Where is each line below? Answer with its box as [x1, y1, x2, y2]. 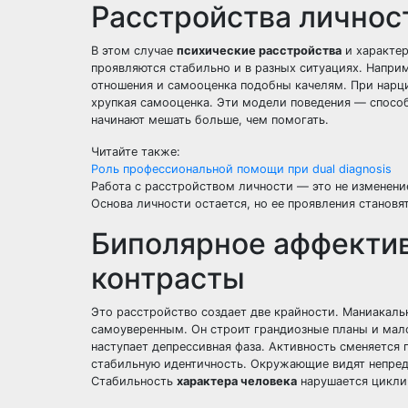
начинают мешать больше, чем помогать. [91, 113, 329, 127]
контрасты [91, 260, 245, 296]
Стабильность [91, 374, 177, 388]
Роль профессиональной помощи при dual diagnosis [91, 162, 392, 176]
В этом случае [91, 44, 177, 57]
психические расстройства [177, 44, 342, 57]
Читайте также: [91, 145, 180, 158]
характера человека [177, 374, 297, 388]
